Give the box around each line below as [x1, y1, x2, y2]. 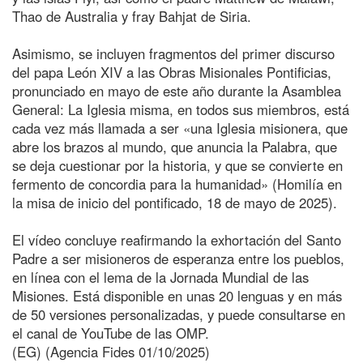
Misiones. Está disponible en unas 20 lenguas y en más [12, 285, 342, 305]
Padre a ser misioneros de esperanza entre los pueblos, [12, 248, 344, 268]
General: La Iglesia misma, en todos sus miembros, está [12, 99, 349, 119]
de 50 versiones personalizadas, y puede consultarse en [12, 304, 345, 324]
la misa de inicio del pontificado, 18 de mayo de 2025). [12, 192, 337, 212]
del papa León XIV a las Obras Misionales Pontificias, [12, 62, 331, 82]
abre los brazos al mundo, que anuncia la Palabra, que [12, 136, 337, 156]
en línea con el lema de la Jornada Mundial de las [12, 267, 309, 287]
